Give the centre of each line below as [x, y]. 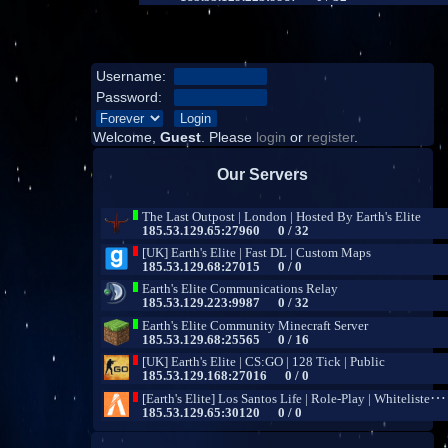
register [330, 137]
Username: [130, 76]
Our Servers [263, 174]
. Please [228, 137]
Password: [128, 97]
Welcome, [126, 137]
